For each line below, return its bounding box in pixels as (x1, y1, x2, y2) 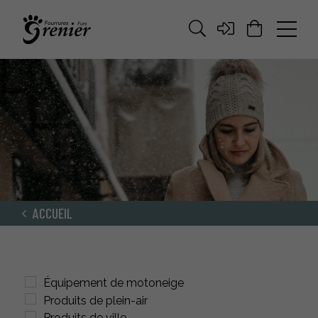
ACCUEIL (32, 204, 72, 221)
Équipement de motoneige (43, 275, 184, 290)
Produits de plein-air (43, 293, 148, 307)
